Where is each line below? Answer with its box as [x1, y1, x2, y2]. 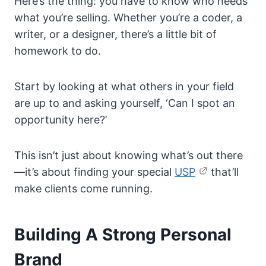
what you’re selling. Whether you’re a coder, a [14, 11, 242, 24]
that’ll [208, 166, 239, 179]
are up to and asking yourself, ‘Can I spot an [14, 97, 235, 110]
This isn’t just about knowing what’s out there [14, 149, 243, 162]
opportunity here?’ [14, 113, 107, 126]
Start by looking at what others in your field [14, 80, 234, 93]
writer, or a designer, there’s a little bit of [14, 28, 217, 41]
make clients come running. [14, 182, 153, 195]
